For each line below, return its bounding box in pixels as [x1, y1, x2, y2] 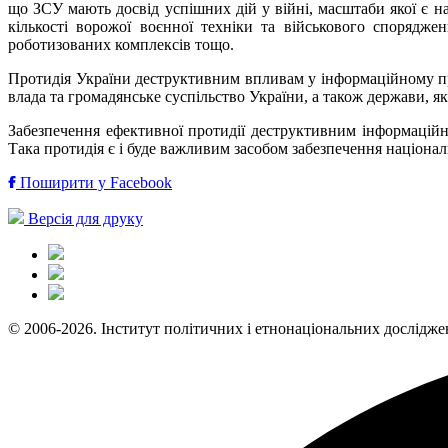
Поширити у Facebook [16, 173, 172, 191]
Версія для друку [24, 209, 143, 227]
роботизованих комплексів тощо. [8, 35, 234, 53]
